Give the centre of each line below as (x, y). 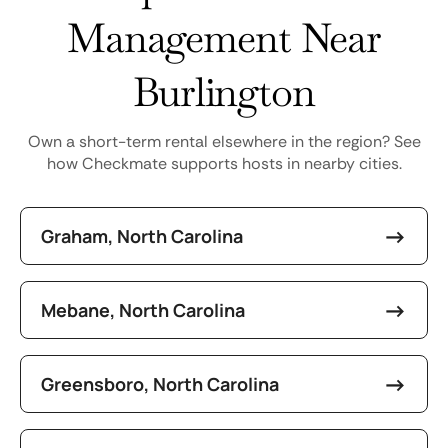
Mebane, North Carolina (143, 309)
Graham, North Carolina (142, 235)
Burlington (224, 92)
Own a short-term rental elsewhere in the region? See (224, 141)
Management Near (224, 38)
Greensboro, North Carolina (160, 383)
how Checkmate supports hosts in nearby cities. (224, 163)
